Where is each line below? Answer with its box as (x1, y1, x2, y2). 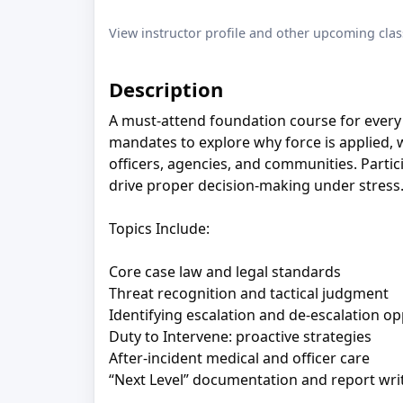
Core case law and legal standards (109, 262, 341, 282)
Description (109, 75, 223, 103)
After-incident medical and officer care (109, 348, 370, 369)
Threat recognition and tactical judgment (109, 283, 389, 304)
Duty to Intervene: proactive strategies (109, 327, 372, 347)
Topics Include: (109, 219, 210, 239)
